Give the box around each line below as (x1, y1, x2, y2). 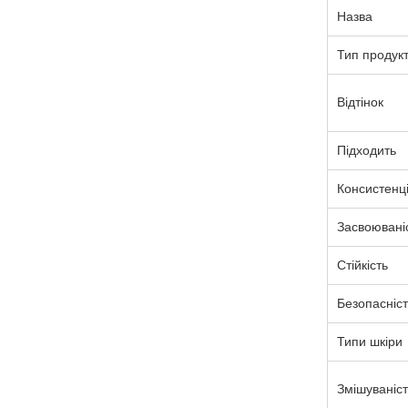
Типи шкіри (336, 334, 403, 349)
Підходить (336, 143, 396, 158)
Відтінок (336, 95, 383, 109)
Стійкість (336, 258, 388, 272)
